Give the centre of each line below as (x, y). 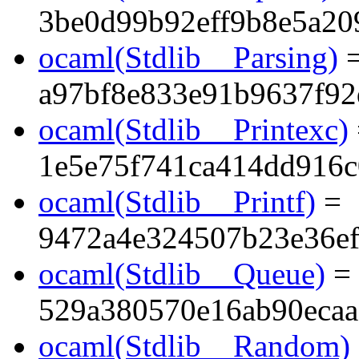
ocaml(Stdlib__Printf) (177, 202)
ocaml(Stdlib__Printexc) (194, 130)
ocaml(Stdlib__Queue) (182, 274)
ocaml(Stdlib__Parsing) (188, 58)
